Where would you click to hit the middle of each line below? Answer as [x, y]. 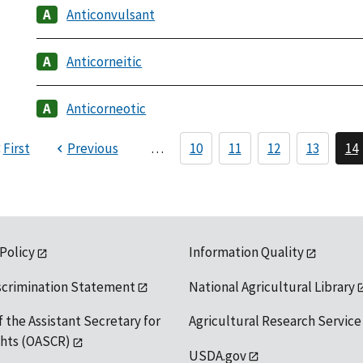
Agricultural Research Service [275, 321]
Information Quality [246, 252]
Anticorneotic [107, 109]
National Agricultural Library [271, 286]
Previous [92, 149]
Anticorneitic [105, 62]
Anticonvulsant [111, 15]
